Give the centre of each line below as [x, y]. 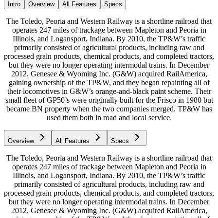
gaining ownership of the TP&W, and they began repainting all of [109, 82]
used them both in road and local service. [109, 117]
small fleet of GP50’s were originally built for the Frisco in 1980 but [109, 100]
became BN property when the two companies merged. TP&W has [109, 109]
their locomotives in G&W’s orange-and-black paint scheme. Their [109, 91]
